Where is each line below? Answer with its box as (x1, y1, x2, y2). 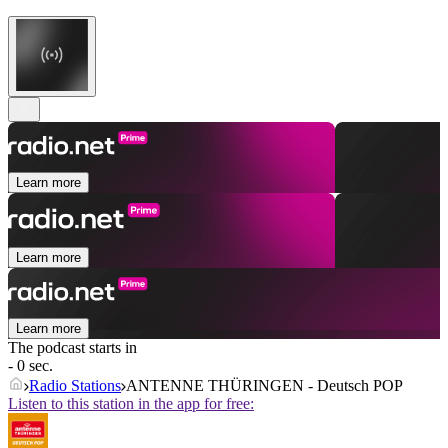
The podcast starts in (8, 339, 137, 357)
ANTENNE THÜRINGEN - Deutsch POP (126, 377, 403, 395)
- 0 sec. (8, 357, 53, 375)
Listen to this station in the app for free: (8, 395, 254, 413)
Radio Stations (29, 377, 121, 395)
